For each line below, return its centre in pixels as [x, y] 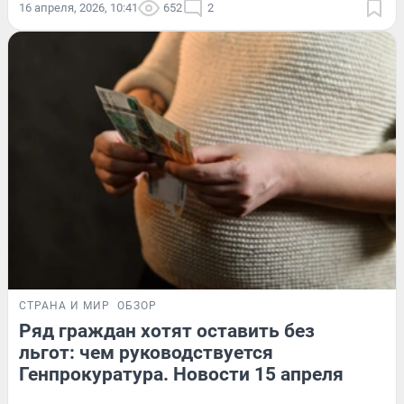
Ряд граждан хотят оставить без [167, 331]
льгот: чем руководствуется [146, 353]
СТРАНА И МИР [64, 306]
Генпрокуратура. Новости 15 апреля [181, 375]
